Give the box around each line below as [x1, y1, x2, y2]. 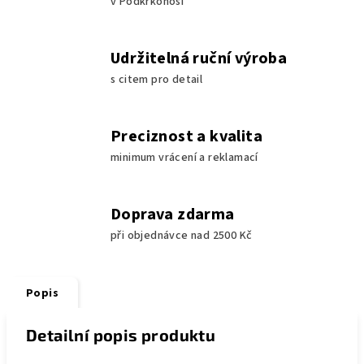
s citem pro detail [110, 71, 203, 88]
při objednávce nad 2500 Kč [110, 227, 253, 244]
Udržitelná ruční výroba [110, 46, 288, 70]
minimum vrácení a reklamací [110, 149, 258, 166]
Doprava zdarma [110, 202, 235, 226]
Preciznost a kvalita [110, 124, 262, 148]
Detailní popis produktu [26, 324, 216, 344]
